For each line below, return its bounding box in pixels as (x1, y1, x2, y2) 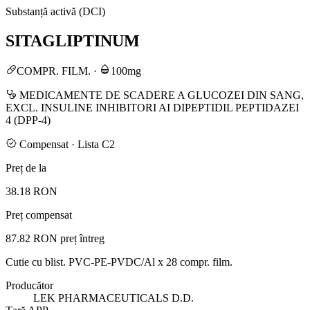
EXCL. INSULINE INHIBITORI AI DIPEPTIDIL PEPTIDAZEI (6, 101, 299, 113)
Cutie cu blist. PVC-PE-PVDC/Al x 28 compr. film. (6, 255, 232, 268)
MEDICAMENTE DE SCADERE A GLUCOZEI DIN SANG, (19, 89, 304, 101)
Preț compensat (6, 208, 72, 221)
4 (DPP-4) (6, 113, 51, 126)
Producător (6, 279, 53, 291)
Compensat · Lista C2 (17, 138, 115, 150)
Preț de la (6, 161, 46, 174)
